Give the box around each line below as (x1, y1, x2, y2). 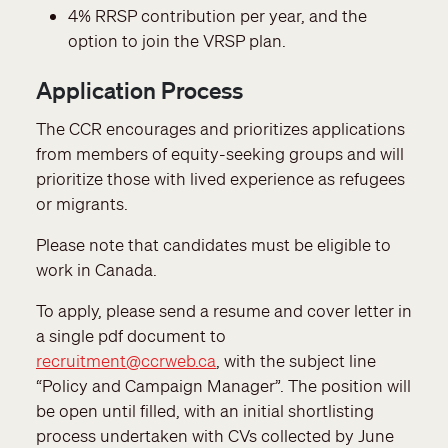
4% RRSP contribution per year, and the (68, 4, 367, 26)
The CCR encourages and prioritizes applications (36, 117, 405, 139)
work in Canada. (36, 258, 157, 280)
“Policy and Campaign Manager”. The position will (36, 374, 411, 396)
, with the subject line (216, 349, 376, 371)
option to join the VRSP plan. (68, 29, 286, 51)
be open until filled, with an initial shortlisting (36, 399, 374, 421)
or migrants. (36, 192, 128, 214)
